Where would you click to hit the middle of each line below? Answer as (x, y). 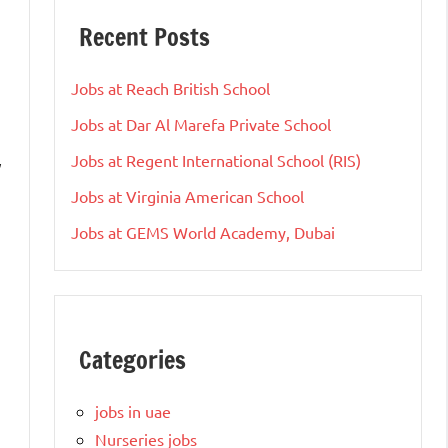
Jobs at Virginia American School (187, 195)
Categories (132, 359)
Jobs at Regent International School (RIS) (216, 159)
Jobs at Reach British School (170, 87)
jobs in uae (133, 410)
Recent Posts (144, 36)
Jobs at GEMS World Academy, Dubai (203, 231)
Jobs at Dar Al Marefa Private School (201, 123)
